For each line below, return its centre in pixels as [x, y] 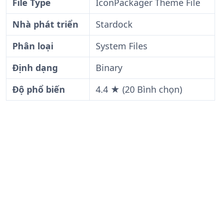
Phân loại [33, 46]
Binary [109, 68]
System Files [122, 46]
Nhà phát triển [45, 24]
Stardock [114, 24]
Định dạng [35, 68]
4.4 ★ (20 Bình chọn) [139, 89]
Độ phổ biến [39, 89]
